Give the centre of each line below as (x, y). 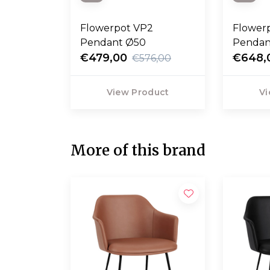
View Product (138, 93)
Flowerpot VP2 (117, 28)
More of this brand (138, 151)
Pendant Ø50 (113, 43)
